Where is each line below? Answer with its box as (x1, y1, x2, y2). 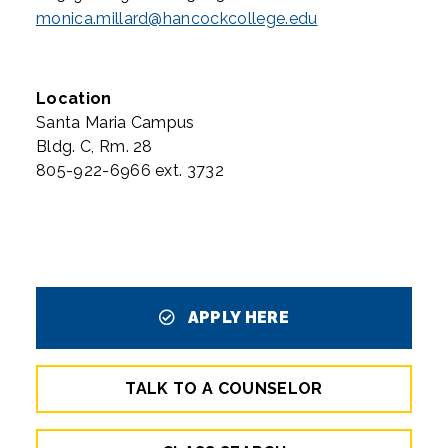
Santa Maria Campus (36, 113, 195, 132)
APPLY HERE (183, 308, 289, 327)
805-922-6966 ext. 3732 (36, 161, 229, 180)
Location (36, 89, 112, 108)
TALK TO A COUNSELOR (125, 379, 323, 398)
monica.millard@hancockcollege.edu (36, 9, 318, 28)
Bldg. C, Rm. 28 (36, 137, 153, 156)
